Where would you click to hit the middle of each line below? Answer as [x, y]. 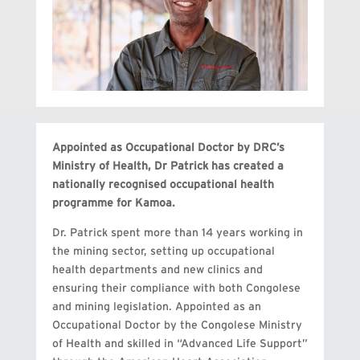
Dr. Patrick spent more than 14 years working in [177, 233]
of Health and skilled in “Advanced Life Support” [180, 344]
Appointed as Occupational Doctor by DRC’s [168, 148]
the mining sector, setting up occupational [163, 252]
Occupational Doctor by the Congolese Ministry [177, 326]
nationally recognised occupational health [163, 185]
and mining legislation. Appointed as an [156, 307]
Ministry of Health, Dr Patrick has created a [168, 167]
